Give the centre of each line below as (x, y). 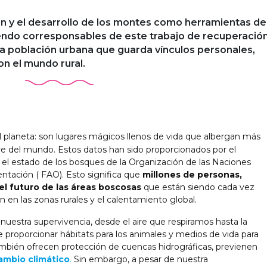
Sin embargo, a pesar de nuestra (140, 259)
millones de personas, (192, 174)
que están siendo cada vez (198, 187)
